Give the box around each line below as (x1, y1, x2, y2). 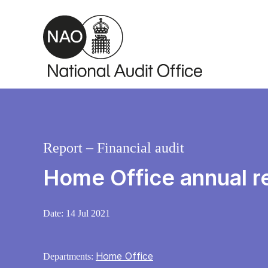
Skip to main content (9, 6, 102, 18)
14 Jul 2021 (66, 208, 110, 219)
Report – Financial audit (43, 140, 184, 156)
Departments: (43, 251, 96, 262)
